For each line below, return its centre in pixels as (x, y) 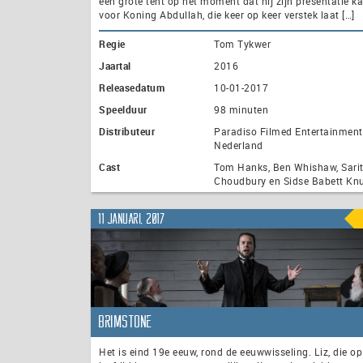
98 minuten (241, 110)
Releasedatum (132, 88)
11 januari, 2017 (132, 218)
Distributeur (127, 132)
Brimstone (126, 322)
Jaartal (115, 66)
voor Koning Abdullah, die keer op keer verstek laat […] (227, 15)
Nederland (239, 145)
